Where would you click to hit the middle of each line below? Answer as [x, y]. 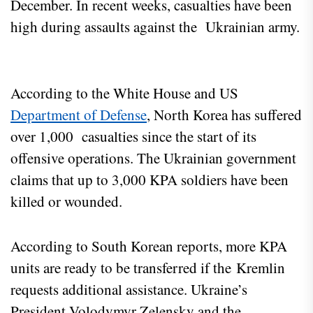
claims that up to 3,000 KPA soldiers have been [150, 180]
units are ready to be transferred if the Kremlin [148, 268]
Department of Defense [79, 115]
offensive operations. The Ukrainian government [153, 158]
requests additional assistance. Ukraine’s [129, 290]
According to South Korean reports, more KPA [149, 246]
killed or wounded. [71, 202]
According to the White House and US [124, 93]
